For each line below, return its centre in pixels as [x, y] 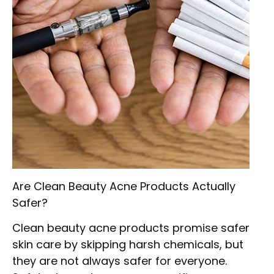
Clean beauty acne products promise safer [131, 228]
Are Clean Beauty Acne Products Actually [124, 186]
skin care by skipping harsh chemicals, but [128, 245]
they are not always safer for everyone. [120, 261]
